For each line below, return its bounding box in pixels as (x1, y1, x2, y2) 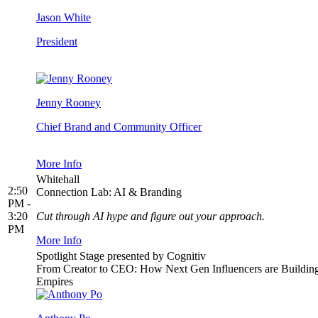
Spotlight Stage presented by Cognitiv (36, 250, 206, 263)
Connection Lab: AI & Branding (36, 186, 182, 199)
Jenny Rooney (36, 97, 101, 109)
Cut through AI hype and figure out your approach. (36, 210, 265, 223)
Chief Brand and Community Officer (36, 121, 202, 133)
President (36, 35, 77, 48)
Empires (36, 275, 73, 288)
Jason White (36, 11, 91, 24)
